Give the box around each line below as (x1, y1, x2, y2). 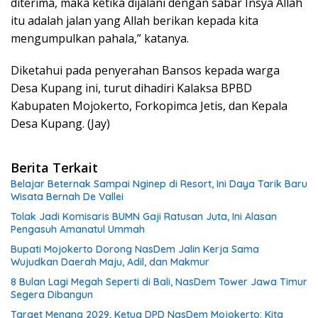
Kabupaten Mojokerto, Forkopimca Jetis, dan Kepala (11, 98, 287, 114)
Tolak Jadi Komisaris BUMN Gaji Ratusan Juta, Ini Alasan (11, 210, 277, 224)
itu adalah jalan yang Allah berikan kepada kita (11, 13, 258, 29)
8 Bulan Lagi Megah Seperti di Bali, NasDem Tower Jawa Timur (11, 275, 307, 289)
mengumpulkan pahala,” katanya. (11, 31, 189, 47)
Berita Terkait (11, 159, 98, 177)
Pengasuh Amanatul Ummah (11, 223, 145, 236)
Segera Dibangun (11, 288, 93, 302)
